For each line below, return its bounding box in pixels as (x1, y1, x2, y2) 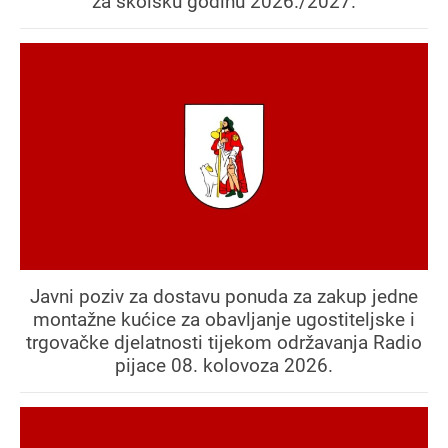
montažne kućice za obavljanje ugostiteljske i (33, 307, 415, 331)
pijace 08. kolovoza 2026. (115, 353, 333, 377)
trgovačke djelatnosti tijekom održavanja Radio (26, 330, 422, 354)
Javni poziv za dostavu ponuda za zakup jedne (30, 284, 418, 308)
